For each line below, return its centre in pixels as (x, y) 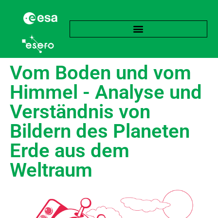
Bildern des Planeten (100, 131)
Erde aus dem (70, 150)
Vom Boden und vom (100, 73)
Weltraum (51, 170)
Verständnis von (80, 111)
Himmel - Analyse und (106, 92)
